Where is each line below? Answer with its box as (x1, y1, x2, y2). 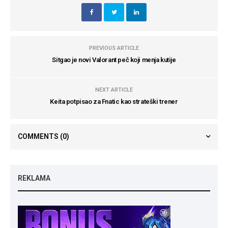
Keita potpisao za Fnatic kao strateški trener (50, 98, 178, 106)
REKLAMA (18, 174, 50, 183)
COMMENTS (18, 132, 60, 141)
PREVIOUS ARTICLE (89, 45, 139, 52)
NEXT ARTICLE (95, 87, 133, 94)
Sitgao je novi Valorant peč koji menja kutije (52, 56, 176, 64)
